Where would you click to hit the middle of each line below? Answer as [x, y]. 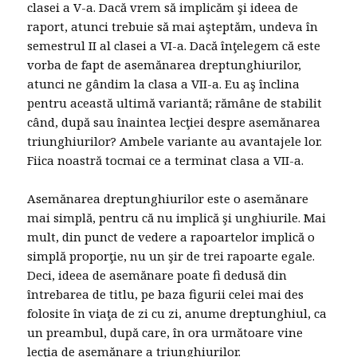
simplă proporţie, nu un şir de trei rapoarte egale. [171, 256]
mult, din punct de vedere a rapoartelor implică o [171, 237]
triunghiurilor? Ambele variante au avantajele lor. [175, 141]
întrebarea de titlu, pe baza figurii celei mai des [166, 294]
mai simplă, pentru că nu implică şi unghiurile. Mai [177, 218]
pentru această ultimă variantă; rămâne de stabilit [175, 103]
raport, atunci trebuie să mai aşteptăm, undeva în [173, 27]
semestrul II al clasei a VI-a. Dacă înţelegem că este [174, 46]
